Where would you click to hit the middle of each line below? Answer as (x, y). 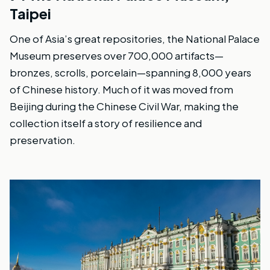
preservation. (42, 140)
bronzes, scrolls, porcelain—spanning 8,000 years (130, 72)
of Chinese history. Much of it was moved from (121, 89)
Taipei (30, 13)
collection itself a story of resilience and (106, 123)
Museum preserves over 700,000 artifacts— (117, 55)
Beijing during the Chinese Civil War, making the (124, 106)
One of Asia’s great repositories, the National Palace (135, 38)
